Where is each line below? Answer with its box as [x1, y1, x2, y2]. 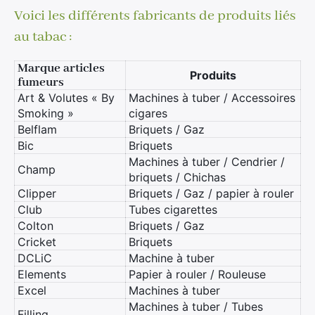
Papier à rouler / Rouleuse [129, 267, 266, 281]
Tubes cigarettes [129, 202, 217, 217]
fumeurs [18, 75, 64, 90]
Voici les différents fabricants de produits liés [14, 7, 296, 25]
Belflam [18, 122, 57, 136]
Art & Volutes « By [18, 91, 115, 105]
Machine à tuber [129, 251, 214, 265]
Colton [18, 219, 53, 233]
